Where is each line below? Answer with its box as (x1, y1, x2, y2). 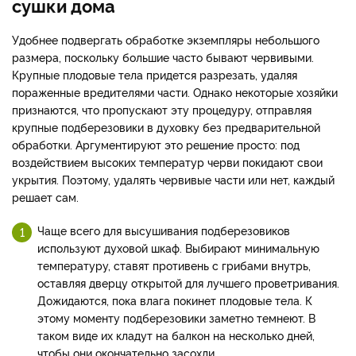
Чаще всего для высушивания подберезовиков (37, 222, 290, 238)
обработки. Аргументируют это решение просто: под (12, 136, 300, 152)
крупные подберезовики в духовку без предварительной (12, 118, 320, 134)
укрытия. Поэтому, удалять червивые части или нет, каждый (12, 171, 335, 187)
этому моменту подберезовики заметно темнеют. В (37, 309, 315, 325)
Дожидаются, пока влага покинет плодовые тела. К (37, 292, 312, 308)
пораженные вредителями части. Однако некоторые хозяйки (12, 83, 338, 99)
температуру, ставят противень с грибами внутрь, (37, 257, 311, 273)
